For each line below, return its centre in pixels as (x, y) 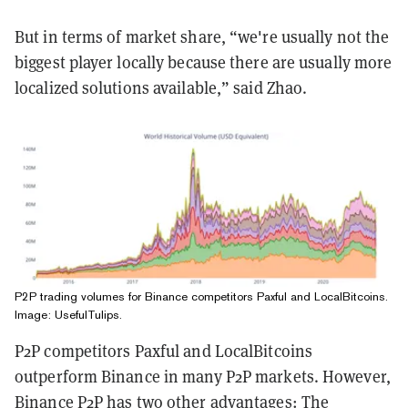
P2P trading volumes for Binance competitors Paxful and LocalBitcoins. (201, 296)
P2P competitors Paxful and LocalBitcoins (164, 351)
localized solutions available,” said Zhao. (161, 88)
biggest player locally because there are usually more (204, 63)
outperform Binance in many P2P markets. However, (203, 376)
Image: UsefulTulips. (68, 314)
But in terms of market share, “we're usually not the (202, 37)
